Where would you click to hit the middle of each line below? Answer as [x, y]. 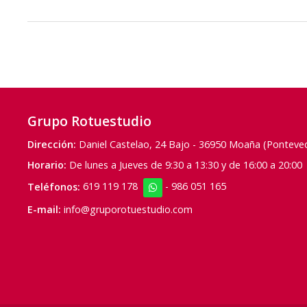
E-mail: [44, 210]
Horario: [47, 165]
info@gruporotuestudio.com [128, 210]
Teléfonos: [54, 186]
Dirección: [52, 144]
